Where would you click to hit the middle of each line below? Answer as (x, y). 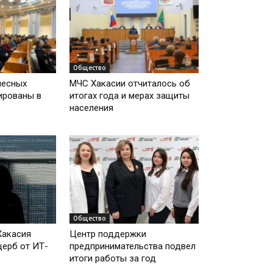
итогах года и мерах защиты (130, 95)
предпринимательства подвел (133, 246)
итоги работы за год (113, 259)
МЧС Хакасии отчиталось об (130, 83)
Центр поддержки (108, 234)
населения (92, 108)
